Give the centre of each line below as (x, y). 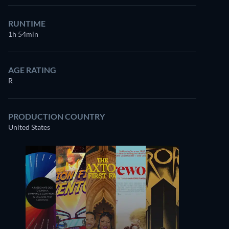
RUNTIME (27, 23)
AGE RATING (32, 70)
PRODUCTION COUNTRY (56, 116)
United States (29, 127)
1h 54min (23, 34)
